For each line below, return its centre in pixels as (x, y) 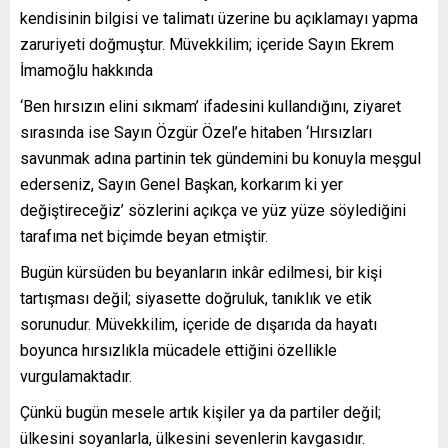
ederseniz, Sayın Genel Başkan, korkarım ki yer (181, 184)
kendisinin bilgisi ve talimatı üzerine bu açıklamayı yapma (219, 18)
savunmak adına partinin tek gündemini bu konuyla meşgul (220, 158)
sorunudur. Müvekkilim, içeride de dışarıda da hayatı (198, 324)
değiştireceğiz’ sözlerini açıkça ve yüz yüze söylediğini (213, 210)
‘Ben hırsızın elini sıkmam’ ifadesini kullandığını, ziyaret (210, 106)
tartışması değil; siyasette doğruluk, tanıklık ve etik (196, 298)
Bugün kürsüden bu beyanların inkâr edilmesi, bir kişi (201, 272)
